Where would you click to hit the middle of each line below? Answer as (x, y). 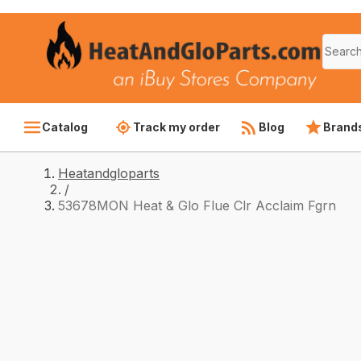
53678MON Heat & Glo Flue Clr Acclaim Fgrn (197, 205)
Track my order (176, 127)
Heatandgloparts (109, 173)
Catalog (65, 127)
